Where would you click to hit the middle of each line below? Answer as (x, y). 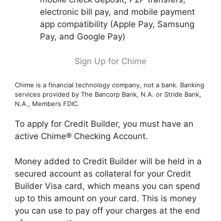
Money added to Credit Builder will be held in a (108, 161)
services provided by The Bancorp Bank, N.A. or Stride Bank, (108, 94)
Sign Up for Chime (110, 61)
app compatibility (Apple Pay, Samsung (117, 24)
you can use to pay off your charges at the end (108, 210)
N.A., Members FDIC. (47, 103)
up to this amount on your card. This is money (106, 198)
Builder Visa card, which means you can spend (108, 186)
